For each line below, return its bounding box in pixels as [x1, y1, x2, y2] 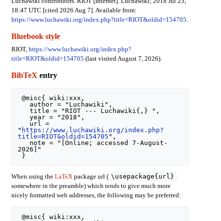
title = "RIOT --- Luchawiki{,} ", [18, 107, 30, 115]
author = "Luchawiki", [18, 101, 30, 109]
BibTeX [11, 71, 37, 80]
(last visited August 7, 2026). [83, 55, 162, 63]
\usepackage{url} [110, 173, 174, 181]
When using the [11, 173, 55, 181]
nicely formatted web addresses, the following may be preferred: [11, 192, 181, 199]
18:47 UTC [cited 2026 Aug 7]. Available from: [11, 7, 137, 14]
